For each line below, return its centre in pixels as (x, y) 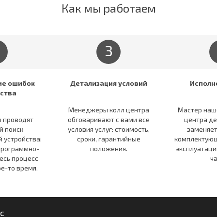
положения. (108, 148)
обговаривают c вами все (108, 119)
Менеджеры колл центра (108, 109)
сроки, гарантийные (108, 139)
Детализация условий (108, 83)
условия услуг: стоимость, (108, 129)
